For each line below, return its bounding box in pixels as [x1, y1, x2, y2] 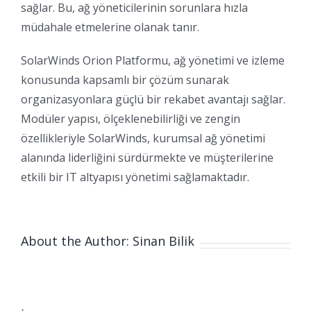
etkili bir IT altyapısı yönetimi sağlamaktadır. [21, 169, 249, 185]
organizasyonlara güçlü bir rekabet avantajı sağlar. [21, 92, 285, 108]
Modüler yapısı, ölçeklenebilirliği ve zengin [21, 111, 240, 127]
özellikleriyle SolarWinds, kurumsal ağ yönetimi [21, 131, 265, 146]
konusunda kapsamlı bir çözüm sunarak [21, 72, 229, 88]
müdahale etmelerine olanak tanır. [21, 19, 199, 35]
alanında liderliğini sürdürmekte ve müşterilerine [21, 150, 274, 166]
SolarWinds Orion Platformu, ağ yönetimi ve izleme [21, 53, 285, 69]
